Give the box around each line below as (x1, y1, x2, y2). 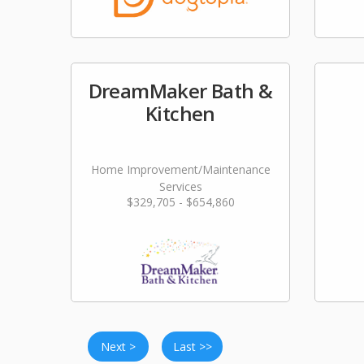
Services (158, 179, 202, 194)
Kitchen (145, 100, 215, 127)
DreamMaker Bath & (88, 77, 273, 104)
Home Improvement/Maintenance (90, 162, 271, 177)
